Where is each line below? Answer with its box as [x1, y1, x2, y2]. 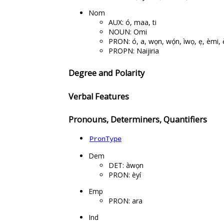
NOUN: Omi [108, 26, 147, 36]
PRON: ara [108, 195, 142, 205]
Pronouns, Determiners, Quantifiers [68, 114, 207, 125]
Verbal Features [68, 90, 129, 102]
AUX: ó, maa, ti [108, 17, 156, 27]
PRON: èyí [108, 169, 141, 179]
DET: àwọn [108, 160, 143, 170]
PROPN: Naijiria [108, 45, 159, 55]
